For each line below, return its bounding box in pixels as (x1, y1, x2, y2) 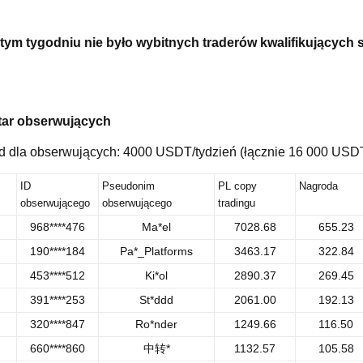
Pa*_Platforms (120, 245, 193, 258)
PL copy (218, 180, 257, 192)
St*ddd (139, 293, 173, 306)
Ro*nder (135, 318, 177, 331)
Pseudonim (102, 180, 155, 192)
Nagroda (299, 180, 338, 192)
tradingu (218, 197, 255, 209)
